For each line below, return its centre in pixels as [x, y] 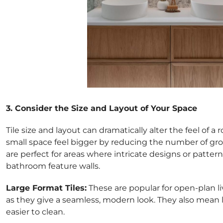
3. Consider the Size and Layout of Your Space [102, 108]
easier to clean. [35, 212]
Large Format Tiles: [46, 188]
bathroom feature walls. [53, 166]
